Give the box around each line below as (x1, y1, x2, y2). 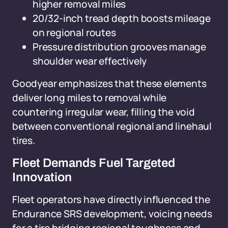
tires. (12, 134, 35, 147)
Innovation (12, 170, 72, 184)
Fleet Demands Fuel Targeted (12, 156, 175, 169)
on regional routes (33, 26, 116, 39)
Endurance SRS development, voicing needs (12, 207, 212, 220)
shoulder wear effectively (33, 54, 147, 68)
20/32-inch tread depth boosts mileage (33, 12, 211, 25)
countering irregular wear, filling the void (12, 105, 195, 119)
